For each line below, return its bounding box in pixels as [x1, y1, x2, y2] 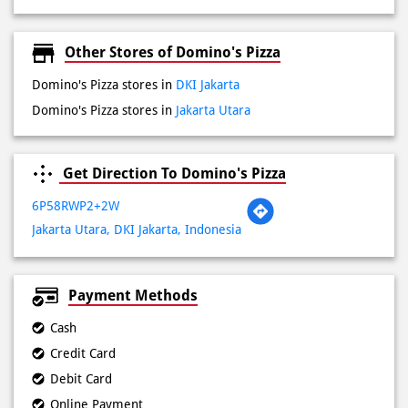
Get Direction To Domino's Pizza [59, 60, 286, 78]
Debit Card [50, 267, 112, 282]
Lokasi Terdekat [63, 354, 174, 372]
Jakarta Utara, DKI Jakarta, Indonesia [32, 117, 241, 133]
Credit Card [50, 241, 116, 257]
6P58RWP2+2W [32, 94, 119, 109]
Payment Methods [68, 182, 198, 200]
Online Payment [50, 292, 143, 308]
